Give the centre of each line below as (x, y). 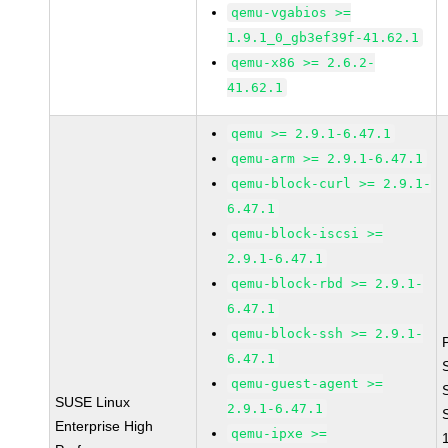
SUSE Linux (93, 402)
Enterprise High (104, 426)
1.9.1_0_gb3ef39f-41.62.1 (323, 37)
